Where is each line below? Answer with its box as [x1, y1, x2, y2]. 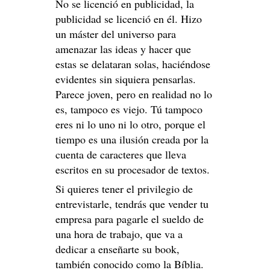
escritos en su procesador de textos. [55, 162, 210, 177]
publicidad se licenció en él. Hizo [55, 11, 202, 26]
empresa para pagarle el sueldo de [55, 212, 204, 227]
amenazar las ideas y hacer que [55, 41, 191, 56]
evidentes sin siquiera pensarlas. [55, 71, 196, 86]
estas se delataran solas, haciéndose [55, 56, 210, 71]
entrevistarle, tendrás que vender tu [55, 196, 209, 212]
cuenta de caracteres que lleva [55, 146, 186, 162]
